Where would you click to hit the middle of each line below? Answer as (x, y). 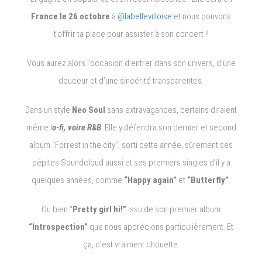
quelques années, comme (77, 180)
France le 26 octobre (71, 16)
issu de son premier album (173, 209)
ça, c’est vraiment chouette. (131, 244)
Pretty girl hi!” (99, 209)
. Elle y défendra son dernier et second (168, 127)
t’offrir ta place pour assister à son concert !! (131, 34)
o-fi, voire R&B (76, 127)
